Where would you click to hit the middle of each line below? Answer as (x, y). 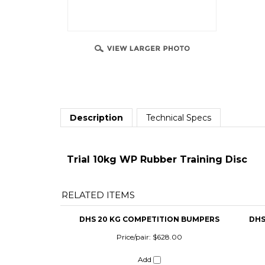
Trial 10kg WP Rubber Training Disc (157, 114)
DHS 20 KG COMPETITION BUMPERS (149, 174)
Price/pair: (133, 192)
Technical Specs (179, 72)
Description (96, 72)
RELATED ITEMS (98, 150)
